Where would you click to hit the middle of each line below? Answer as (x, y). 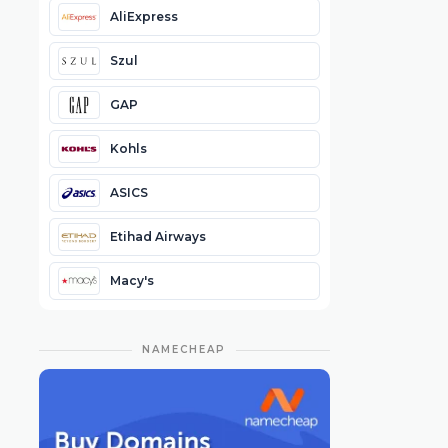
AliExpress (143, 16)
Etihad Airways (157, 236)
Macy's (131, 280)
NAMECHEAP (184, 349)
